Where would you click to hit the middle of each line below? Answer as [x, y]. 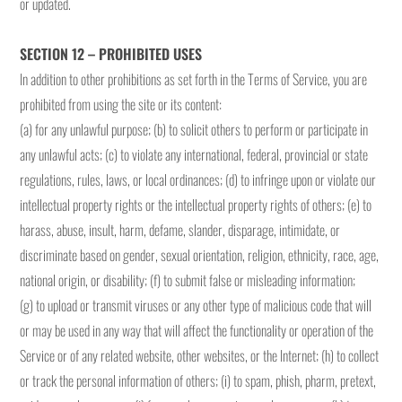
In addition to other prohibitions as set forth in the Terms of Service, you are [194, 79]
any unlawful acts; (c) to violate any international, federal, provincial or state [194, 154]
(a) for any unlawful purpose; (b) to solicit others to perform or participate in [194, 129]
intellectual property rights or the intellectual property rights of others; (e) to [196, 205]
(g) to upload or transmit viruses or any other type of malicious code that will [196, 305]
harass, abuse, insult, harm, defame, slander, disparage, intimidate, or [180, 230]
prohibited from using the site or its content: [121, 104]
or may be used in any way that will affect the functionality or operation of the [197, 330]
